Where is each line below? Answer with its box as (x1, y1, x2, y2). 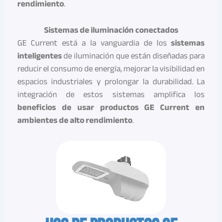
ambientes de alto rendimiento (17, 112, 132, 128)
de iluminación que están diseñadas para (61, 48, 205, 64)
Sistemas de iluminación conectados (44, 22, 178, 38)
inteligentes (17, 48, 62, 64)
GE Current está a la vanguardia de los (17, 35, 171, 51)
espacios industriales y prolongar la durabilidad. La (17, 74, 205, 90)
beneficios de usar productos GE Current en (17, 100, 205, 115)
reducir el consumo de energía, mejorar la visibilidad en (17, 61, 205, 77)
